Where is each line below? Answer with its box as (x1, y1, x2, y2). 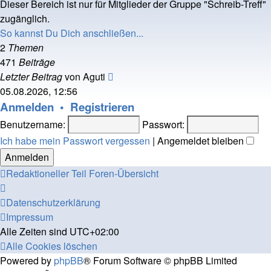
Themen (8, 41, 44, 54)
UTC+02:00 (70, 224, 119, 238)
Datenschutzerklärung (6, 195, 100, 209)
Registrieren (70, 99, 134, 115)
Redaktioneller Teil (6, 166, 87, 180)
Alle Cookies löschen (6, 239, 97, 253)
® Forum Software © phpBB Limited (83, 253, 237, 267)
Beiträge (19, 55, 55, 69)
